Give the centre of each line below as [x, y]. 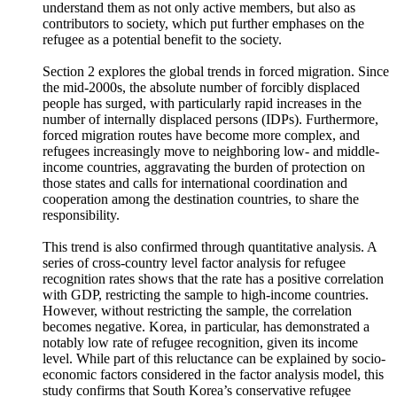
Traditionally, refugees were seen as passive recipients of [200, 23]
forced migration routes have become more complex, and [201, 183]
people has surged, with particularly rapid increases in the [202, 151]
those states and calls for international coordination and [195, 231]
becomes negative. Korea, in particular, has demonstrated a [206, 374]
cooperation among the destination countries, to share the [201, 247]
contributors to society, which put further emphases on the [203, 71]
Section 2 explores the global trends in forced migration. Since [216, 119]
